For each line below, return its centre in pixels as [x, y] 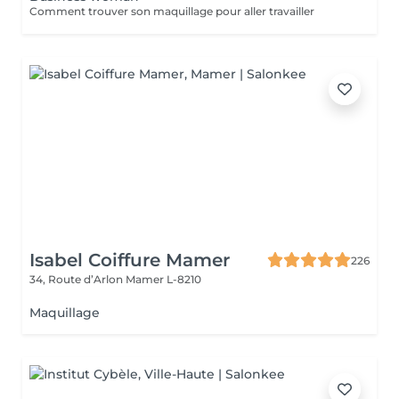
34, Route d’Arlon [77, 279]
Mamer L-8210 [163, 279]
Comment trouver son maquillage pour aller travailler [172, 11]
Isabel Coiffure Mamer [130, 260]
